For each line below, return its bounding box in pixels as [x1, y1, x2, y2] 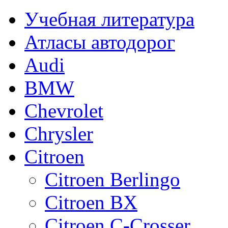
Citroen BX [45, 191, 137, 213]
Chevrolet [24, 100, 103, 122]
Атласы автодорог [24, 31, 175, 53]
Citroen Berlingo [45, 168, 180, 190]
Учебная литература [24, 8, 194, 30]
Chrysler [24, 123, 93, 145]
